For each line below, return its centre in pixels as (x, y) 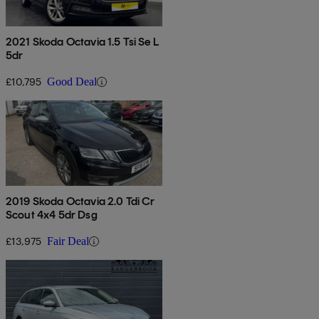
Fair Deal (68, 241)
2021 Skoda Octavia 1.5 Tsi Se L (82, 42)
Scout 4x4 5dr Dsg (52, 215)
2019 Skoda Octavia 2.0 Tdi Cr (80, 202)
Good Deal (72, 82)
